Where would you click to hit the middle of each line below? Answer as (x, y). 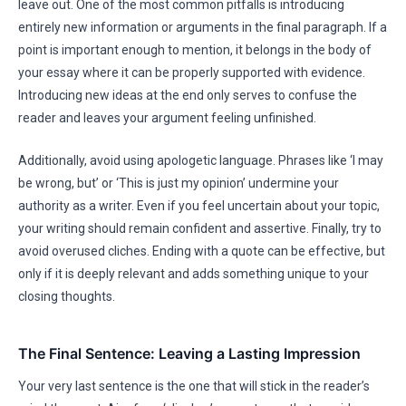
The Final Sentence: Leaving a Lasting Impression (189, 353)
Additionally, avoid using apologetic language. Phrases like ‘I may (201, 160)
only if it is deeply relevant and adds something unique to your (193, 274)
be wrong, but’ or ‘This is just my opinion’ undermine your (179, 183)
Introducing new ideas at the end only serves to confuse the (188, 95)
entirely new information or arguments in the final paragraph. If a (203, 27)
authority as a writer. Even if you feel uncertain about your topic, (199, 206)
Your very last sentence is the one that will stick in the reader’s (194, 386)
